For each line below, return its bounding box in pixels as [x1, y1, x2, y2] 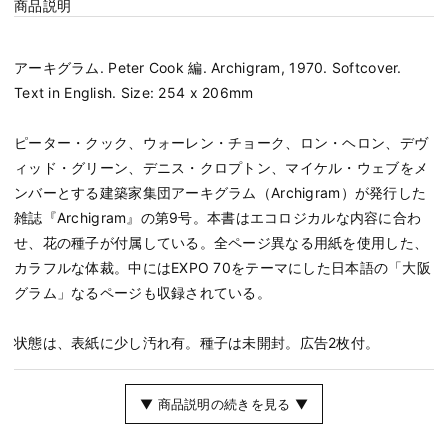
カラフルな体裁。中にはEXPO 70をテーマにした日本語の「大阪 [14, 259, 431, 277]
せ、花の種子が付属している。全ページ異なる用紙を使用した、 [14, 234, 429, 252]
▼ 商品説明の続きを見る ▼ [140, 396, 308, 413]
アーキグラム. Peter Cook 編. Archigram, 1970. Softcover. [14, 59, 402, 77]
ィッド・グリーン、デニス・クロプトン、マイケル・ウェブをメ [14, 159, 429, 177]
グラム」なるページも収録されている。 [14, 284, 272, 302]
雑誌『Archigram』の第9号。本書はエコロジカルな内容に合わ [14, 209, 422, 227]
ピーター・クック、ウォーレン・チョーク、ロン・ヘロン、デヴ [14, 134, 429, 152]
